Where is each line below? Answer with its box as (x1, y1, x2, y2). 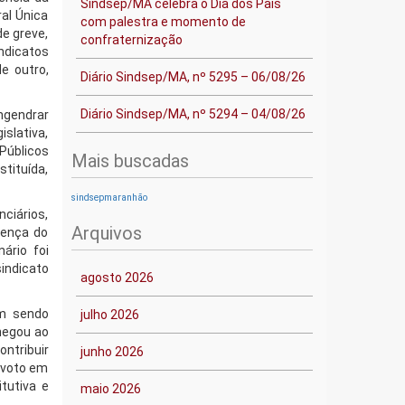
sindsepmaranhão (71, 192, 147, 203)
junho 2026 (80, 344, 144, 359)
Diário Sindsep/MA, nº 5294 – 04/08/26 (80, 107, 306, 121)
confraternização (80, 33, 183, 47)
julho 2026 (80, 307, 139, 322)
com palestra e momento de (80, 14, 246, 29)
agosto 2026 (80, 270, 154, 285)
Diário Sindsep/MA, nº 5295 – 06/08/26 (80, 70, 306, 84)
